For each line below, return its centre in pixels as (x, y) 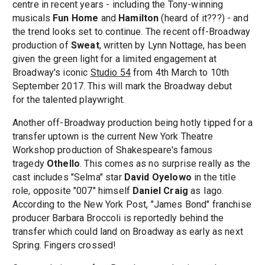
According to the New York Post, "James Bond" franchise (132, 205)
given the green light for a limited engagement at (114, 59)
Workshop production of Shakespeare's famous (112, 150)
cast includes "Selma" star (68, 177)
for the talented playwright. (68, 100)
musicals (33, 18)
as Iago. (207, 191)
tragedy (29, 164)
